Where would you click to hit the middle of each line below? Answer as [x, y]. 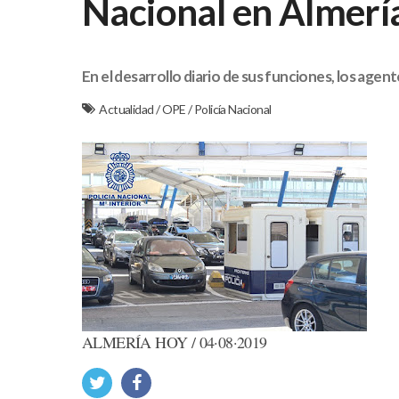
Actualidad [127, 109]
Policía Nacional [233, 109]
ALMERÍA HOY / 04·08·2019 [175, 342]
